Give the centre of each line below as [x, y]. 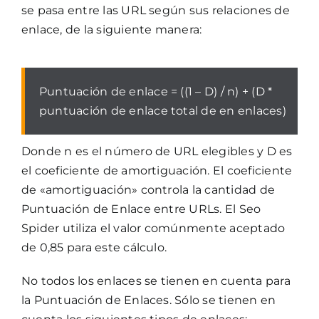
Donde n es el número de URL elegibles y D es [157, 151]
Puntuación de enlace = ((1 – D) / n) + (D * [156, 91]
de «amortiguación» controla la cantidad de [148, 189]
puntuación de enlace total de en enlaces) [162, 110]
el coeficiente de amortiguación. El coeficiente [157, 170]
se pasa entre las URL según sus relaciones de [155, 10]
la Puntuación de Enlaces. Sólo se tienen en [148, 300]
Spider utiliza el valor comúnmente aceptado [153, 228]
